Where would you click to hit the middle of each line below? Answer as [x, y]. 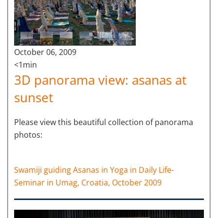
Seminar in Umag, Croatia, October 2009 [88, 183]
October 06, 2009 [45, 52]
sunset [34, 98]
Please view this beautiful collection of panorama [104, 122]
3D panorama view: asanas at [100, 80]
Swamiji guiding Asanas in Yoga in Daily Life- [94, 170]
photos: [28, 135]
